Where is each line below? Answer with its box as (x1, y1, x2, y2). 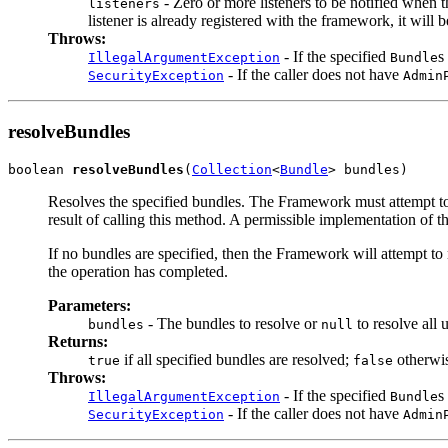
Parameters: (48, 296, 131, 314)
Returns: (48, 332, 108, 350)
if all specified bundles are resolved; (120, 350, 353, 368)
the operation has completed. (48, 262, 228, 280)
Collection (192, 161, 272, 177)
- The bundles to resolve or (144, 314, 321, 332)
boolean (8, 161, 72, 177)
